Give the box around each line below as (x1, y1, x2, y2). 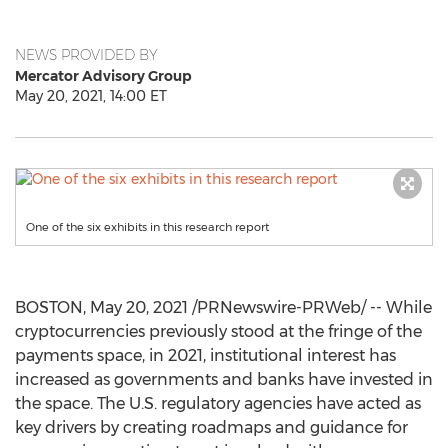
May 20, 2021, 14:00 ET (15, 87, 167, 105)
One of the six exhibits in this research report (26, 220, 269, 234)
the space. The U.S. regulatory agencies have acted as (15, 394, 421, 413)
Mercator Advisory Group (15, 67, 192, 85)
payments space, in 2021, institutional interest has (15, 346, 396, 365)
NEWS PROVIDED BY (15, 46, 158, 64)
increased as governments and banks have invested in (15, 370, 433, 389)
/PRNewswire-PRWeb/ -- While (188, 298, 432, 317)
